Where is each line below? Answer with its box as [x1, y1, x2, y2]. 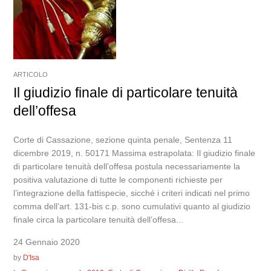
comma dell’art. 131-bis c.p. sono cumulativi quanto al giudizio [13, 201, 251, 212]
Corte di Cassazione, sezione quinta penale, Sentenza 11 [13, 135, 233, 145]
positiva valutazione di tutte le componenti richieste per [13, 175, 223, 185]
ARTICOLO [13, 71, 48, 79]
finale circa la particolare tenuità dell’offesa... [13, 215, 184, 225]
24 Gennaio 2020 [13, 237, 80, 247]
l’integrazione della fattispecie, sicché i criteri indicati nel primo [13, 188, 250, 198]
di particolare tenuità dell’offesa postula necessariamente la [13, 162, 241, 172]
